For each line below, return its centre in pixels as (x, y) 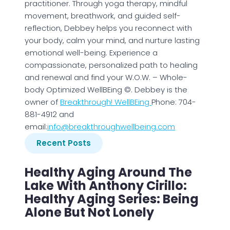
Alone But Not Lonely (89, 213)
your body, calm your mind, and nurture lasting (112, 41)
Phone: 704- (174, 102)
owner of (42, 102)
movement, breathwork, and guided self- (103, 16)
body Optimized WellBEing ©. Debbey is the (106, 90)
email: (36, 127)
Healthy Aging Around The (108, 172)
